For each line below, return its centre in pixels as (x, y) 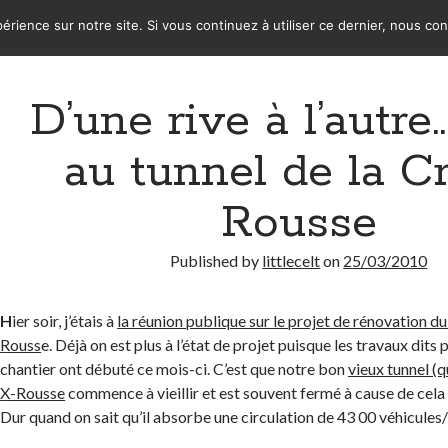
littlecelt (291, 260)
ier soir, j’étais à (65, 320)
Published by (216, 260)
